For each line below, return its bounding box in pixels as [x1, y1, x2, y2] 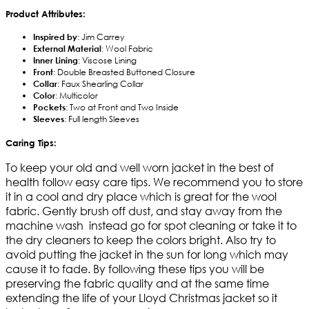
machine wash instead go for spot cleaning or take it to [6, 217, 297, 232]
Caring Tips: [6, 137, 57, 148]
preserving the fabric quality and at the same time [6, 275, 269, 290]
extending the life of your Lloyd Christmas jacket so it [6, 290, 277, 305]
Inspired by [33, 31, 77, 43]
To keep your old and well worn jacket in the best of [6, 159, 274, 175]
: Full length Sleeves [64, 113, 139, 126]
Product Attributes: [6, 8, 86, 19]
